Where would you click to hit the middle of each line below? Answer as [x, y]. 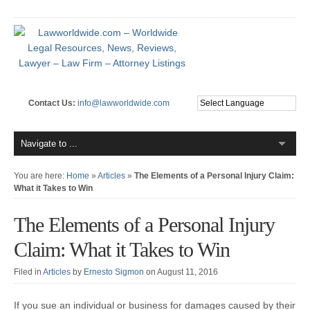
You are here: [40, 176]
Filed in [28, 272]
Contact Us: [53, 103]
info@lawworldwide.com [123, 103]
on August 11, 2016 [182, 272]
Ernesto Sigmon [114, 272]
